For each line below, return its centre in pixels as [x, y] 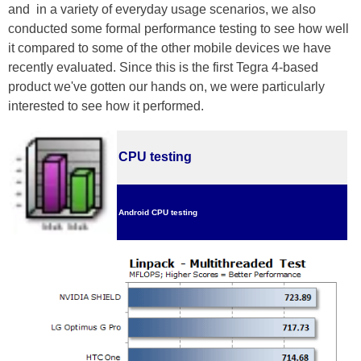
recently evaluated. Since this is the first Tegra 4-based [163, 67]
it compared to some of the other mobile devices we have [170, 48]
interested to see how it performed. [106, 106]
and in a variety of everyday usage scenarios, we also [162, 9]
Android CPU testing [158, 212]
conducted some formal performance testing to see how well [178, 29]
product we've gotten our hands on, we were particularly [166, 87]
